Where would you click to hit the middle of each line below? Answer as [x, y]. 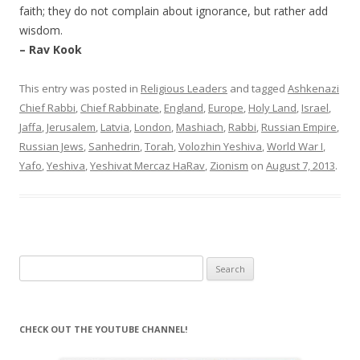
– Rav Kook [51, 50]
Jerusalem [71, 127]
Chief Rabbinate [120, 108]
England [184, 108]
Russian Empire [299, 127]
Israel [315, 108]
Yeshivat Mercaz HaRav [147, 166]
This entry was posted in [80, 89]
